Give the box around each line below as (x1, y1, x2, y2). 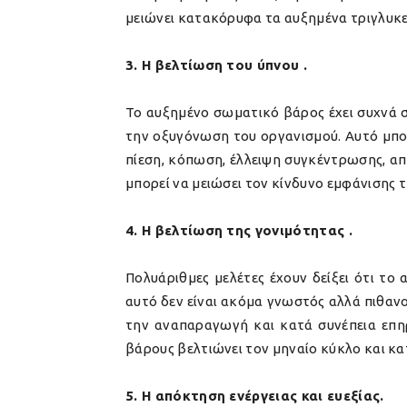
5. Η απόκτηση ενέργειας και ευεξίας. (125, 388, 384, 403)
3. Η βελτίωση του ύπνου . (125, 57, 308, 73)
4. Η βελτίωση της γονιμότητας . (125, 223, 352, 238)
